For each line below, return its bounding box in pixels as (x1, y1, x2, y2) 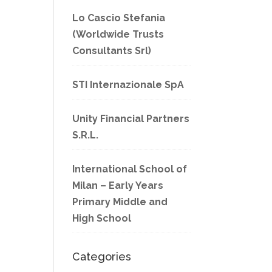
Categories (72, 250, 132, 263)
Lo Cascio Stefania (72, 12, 166, 24)
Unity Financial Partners (72, 113, 190, 124)
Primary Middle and (72, 196, 168, 208)
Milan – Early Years (72, 180, 164, 191)
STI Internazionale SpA (72, 79, 185, 90)
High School (72, 212, 132, 224)
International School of (72, 163, 188, 175)
